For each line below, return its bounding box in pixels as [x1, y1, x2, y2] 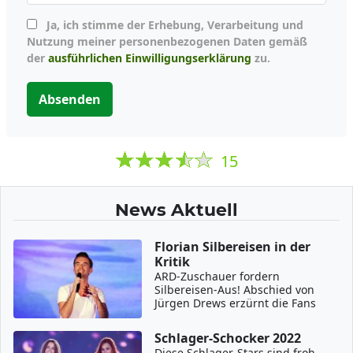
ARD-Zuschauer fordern [154, 268, 281, 284]
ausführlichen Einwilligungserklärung [48, 50, 251, 65]
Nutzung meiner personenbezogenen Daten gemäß [27, 33, 307, 49]
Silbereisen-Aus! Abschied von [154, 281, 315, 297]
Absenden [39, 90, 101, 108]
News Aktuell [115, 199, 238, 220]
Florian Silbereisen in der [154, 237, 311, 255]
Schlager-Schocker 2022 [154, 329, 302, 347]
